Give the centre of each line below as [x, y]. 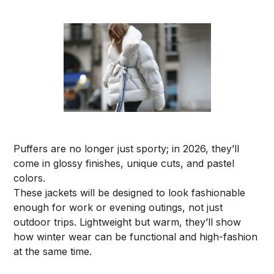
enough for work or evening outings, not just [118, 207]
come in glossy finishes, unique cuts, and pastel [124, 163]
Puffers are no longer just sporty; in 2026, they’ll [127, 148]
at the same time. [53, 251]
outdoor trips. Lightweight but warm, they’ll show [128, 222]
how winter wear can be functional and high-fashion [136, 236]
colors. [30, 178]
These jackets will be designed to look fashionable [130, 192]
